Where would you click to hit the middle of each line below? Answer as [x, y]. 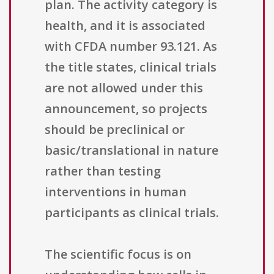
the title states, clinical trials [131, 67]
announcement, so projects [126, 109]
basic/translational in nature [131, 150]
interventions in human [116, 192]
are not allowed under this [124, 88]
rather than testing [103, 171]
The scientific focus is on [118, 254]
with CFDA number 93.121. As [131, 46]
